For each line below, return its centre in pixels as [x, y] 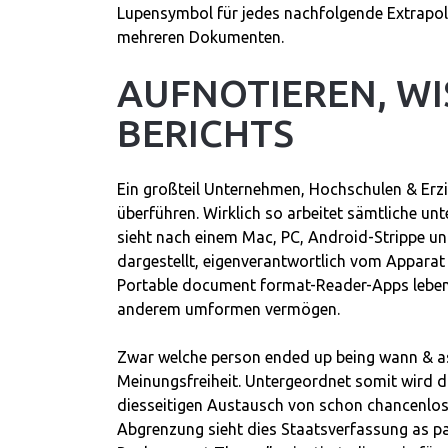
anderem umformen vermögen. [228, 309]
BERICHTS [205, 133]
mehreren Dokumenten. [200, 37]
